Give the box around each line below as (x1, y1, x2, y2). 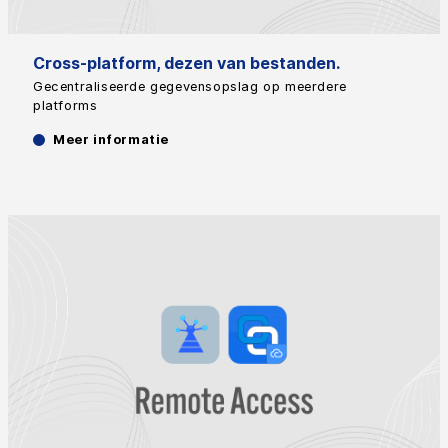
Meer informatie (53, 132, 169, 148)
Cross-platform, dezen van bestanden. (33, 53, 340, 74)
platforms (33, 98, 98, 114)
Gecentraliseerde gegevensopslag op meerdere (33, 79, 347, 95)
